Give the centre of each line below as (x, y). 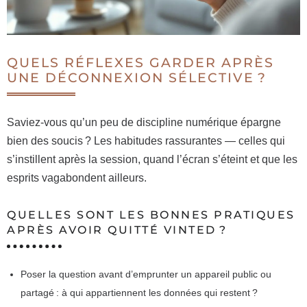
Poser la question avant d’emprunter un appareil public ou (146, 274)
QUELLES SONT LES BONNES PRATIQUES (151, 214)
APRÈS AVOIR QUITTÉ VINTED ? (117, 230)
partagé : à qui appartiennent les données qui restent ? (139, 292)
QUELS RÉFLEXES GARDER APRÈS (140, 62)
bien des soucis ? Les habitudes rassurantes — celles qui (146, 140)
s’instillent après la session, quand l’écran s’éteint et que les (152, 159)
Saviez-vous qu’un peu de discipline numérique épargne (144, 122)
